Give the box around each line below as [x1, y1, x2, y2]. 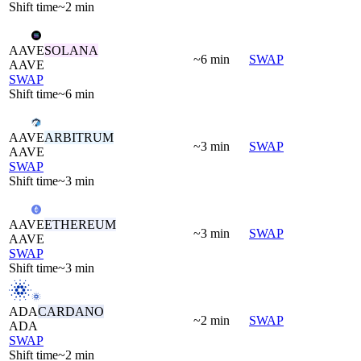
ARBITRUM [44, 130, 114, 144]
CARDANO [38, 304, 104, 318]
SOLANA [44, 43, 98, 57]
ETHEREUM [44, 217, 116, 231]
